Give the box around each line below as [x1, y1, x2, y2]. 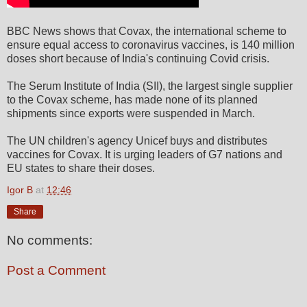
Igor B [7, 184, 33, 195]
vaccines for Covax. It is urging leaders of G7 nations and [7, 148, 282, 160]
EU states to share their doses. [7, 162, 155, 174]
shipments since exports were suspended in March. [7, 107, 255, 119]
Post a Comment [7, 263, 106, 278]
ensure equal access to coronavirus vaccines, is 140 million [7, 38, 295, 51]
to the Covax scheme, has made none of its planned [7, 93, 258, 106]
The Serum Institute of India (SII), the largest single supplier [7, 79, 293, 92]
